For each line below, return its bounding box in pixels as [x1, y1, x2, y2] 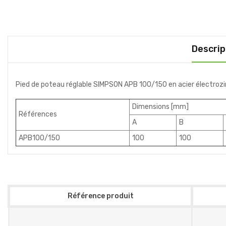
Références [19, 110, 57, 119]
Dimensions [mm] [132, 102, 189, 111]
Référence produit [67, 192, 134, 200]
